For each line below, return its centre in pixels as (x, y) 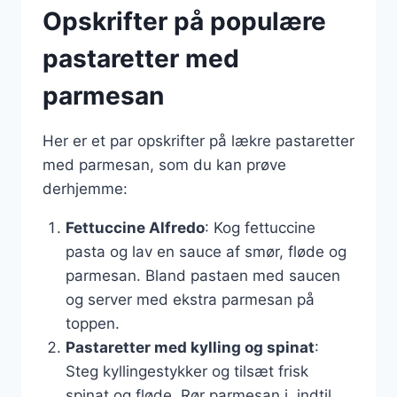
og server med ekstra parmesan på (190, 300)
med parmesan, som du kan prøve (164, 165)
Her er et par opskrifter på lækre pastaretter (198, 141)
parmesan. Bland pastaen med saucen (202, 276)
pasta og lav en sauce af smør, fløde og (206, 252)
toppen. (92, 323)
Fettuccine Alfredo (135, 228)
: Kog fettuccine (260, 228)
